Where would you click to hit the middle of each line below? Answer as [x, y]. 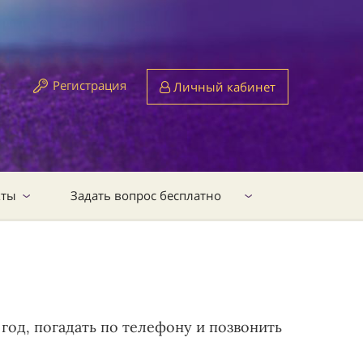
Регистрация [90, 85]
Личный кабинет [223, 87]
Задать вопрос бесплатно [146, 195]
